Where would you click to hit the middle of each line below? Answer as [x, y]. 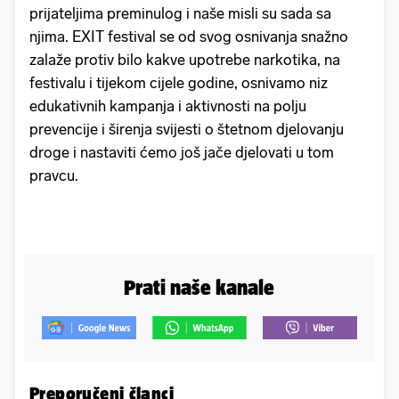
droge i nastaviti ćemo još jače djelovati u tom [182, 153]
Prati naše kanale [199, 288]
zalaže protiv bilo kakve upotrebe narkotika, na [185, 60]
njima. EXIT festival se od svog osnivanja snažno [189, 37]
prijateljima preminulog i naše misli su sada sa [180, 14]
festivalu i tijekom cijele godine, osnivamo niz [179, 83]
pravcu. [54, 176]
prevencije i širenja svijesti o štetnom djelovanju [187, 130]
